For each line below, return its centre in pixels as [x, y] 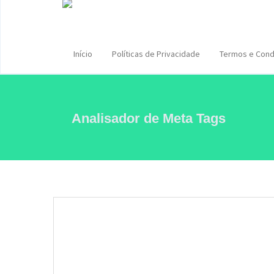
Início [83, 54]
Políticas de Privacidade [156, 54]
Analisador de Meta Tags [149, 118]
